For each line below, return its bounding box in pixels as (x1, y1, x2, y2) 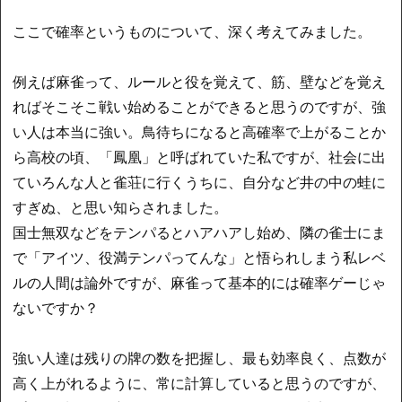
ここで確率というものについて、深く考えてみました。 (13, 21, 372, 42)
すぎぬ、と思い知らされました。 (13, 197, 229, 218)
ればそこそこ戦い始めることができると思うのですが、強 (13, 96, 387, 118)
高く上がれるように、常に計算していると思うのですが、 (13, 372, 387, 394)
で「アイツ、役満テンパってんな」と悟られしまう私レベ (13, 247, 387, 268)
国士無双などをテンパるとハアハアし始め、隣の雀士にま (13, 222, 387, 243)
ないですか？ (13, 297, 100, 319)
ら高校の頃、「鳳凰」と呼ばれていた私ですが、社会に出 (13, 146, 387, 168)
